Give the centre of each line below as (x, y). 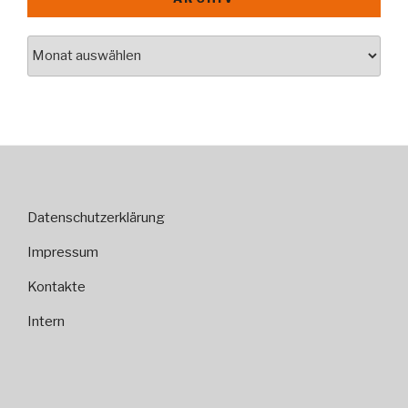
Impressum (63, 252)
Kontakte (56, 287)
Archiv (49, 45)
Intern (46, 321)
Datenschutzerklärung (96, 218)
